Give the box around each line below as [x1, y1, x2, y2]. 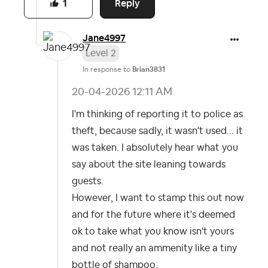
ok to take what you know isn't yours [72, 227, 234, 236]
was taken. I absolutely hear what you [72, 143, 238, 153]
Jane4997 [83, 32, 126, 44]
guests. [72, 176, 103, 186]
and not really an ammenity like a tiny [72, 243, 237, 253]
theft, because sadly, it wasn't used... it [72, 126, 243, 136]
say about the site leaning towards [72, 160, 226, 169]
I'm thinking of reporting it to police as [72, 109, 243, 119]
